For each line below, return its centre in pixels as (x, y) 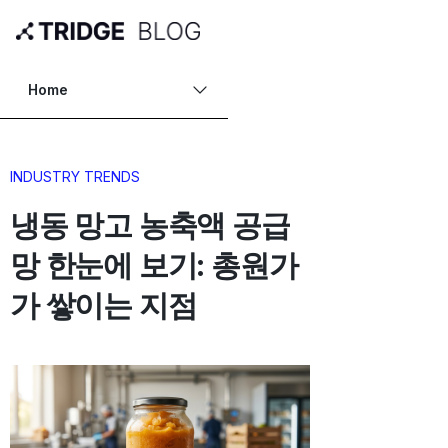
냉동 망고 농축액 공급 (150, 225)
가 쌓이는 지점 (103, 305)
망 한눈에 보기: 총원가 (154, 265)
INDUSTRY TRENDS (75, 176)
